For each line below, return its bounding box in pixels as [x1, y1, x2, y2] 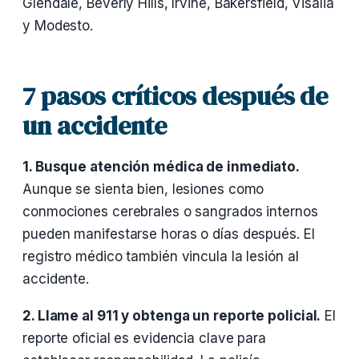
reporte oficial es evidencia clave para [22, 330, 267, 346]
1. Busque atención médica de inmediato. [22, 159, 301, 175]
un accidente [22, 108, 167, 143]
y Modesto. [22, 18, 94, 34]
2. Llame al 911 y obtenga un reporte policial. [22, 308, 321, 324]
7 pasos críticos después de [22, 79, 329, 114]
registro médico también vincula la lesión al [22, 248, 299, 264]
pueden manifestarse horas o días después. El [22, 226, 315, 242]
